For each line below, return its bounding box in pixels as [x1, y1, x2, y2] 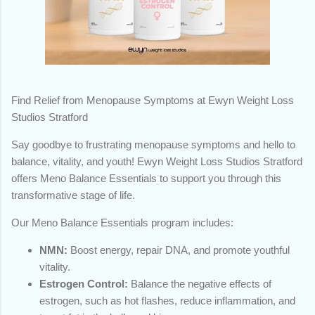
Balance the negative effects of [128, 277, 271, 290]
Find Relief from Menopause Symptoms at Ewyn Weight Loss [11, 94, 294, 106]
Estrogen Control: [39, 277, 128, 290]
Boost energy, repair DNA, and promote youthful [67, 243, 290, 256]
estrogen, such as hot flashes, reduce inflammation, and [39, 294, 295, 307]
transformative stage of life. [11, 188, 135, 201]
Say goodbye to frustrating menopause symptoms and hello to [11, 138, 295, 150]
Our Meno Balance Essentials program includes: [11, 216, 233, 229]
